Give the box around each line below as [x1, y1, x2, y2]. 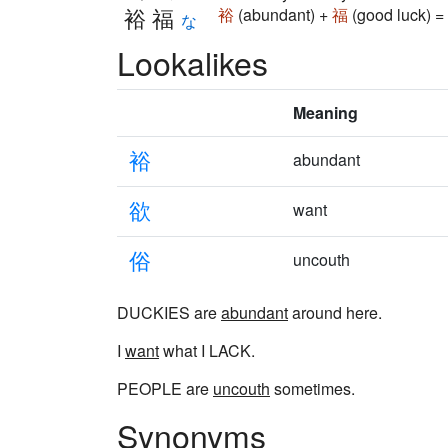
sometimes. [270, 377, 355, 400]
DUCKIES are [117, 301, 221, 324]
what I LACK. [159, 339, 255, 362]
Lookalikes [117, 39, 268, 85]
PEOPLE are [117, 377, 213, 400]
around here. [288, 301, 382, 324]
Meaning [293, 101, 358, 124]
